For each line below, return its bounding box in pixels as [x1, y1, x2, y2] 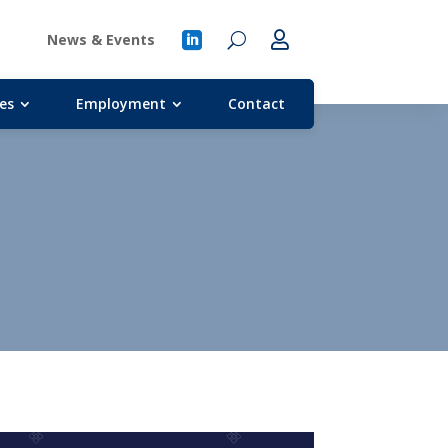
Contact [227, 94, 285, 114]
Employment [75, 94, 166, 114]
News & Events [46, 29, 155, 49]
